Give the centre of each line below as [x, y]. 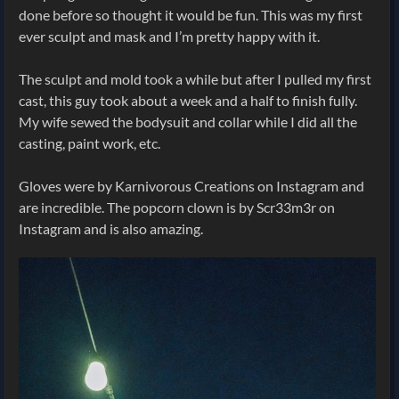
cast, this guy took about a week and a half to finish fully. [188, 100]
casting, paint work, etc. [90, 142]
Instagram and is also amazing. [111, 228]
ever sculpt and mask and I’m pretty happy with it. [169, 36]
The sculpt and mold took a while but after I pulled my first [195, 78]
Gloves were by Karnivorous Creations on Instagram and [191, 185]
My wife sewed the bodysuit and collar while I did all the [188, 121]
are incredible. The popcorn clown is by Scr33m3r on [177, 207]
